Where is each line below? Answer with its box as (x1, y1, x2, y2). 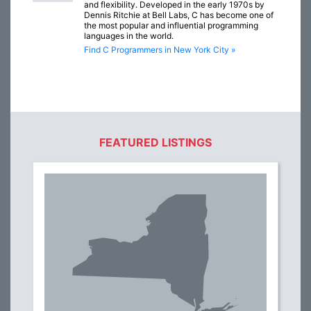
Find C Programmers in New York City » (84, 44, 235, 56)
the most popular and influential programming (84, 20, 258, 31)
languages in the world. (84, 31, 174, 42)
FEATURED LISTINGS (99, 135, 212, 150)
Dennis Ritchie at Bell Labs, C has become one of (84, 10, 274, 21)
